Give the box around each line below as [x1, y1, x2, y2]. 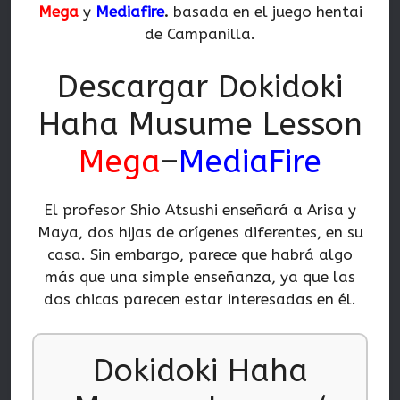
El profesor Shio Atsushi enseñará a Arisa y [44, 200, 356, 219]
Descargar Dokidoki [57, 68, 343, 105]
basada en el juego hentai [168, 3, 362, 21]
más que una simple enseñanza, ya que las [45, 267, 355, 286]
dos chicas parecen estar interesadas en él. [44, 289, 356, 308]
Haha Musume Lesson [37, 105, 362, 143]
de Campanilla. [145, 25, 255, 44]
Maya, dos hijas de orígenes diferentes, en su [37, 222, 363, 241]
